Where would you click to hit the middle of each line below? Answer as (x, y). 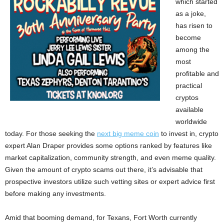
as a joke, (191, 14)
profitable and (197, 74)
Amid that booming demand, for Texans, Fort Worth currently (101, 218)
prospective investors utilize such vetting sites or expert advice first (110, 182)
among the (192, 50)
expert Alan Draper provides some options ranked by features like (108, 146)
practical (189, 86)
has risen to (194, 26)
